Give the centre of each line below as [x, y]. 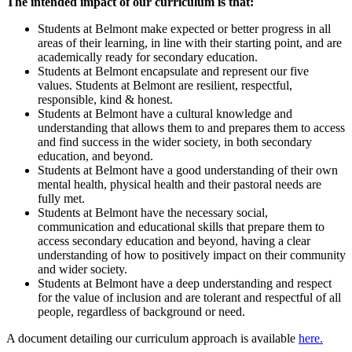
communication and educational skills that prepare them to [181, 226]
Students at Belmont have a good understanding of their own [188, 170]
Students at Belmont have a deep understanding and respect [185, 283]
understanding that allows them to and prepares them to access [191, 127]
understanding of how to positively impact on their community [192, 255]
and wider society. [82, 269]
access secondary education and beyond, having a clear [174, 240]
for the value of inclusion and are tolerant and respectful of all [189, 297]
